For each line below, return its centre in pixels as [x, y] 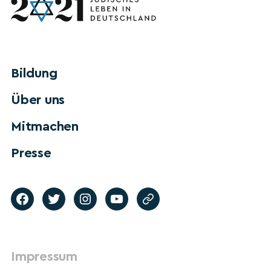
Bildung [34, 73]
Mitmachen [45, 126]
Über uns [38, 100]
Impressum [44, 256]
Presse [31, 153]
